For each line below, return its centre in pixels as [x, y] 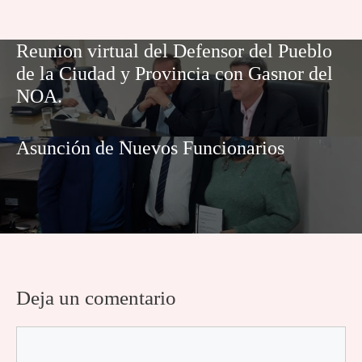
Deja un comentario [96, 297]
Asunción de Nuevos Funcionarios [150, 147]
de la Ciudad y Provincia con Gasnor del [175, 73]
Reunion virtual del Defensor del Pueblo [174, 51]
